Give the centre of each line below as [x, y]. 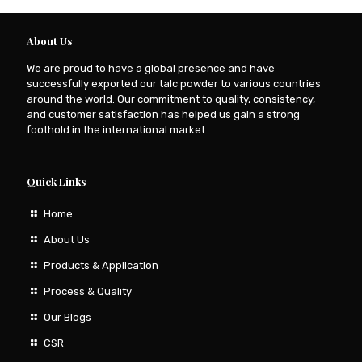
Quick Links [56, 181]
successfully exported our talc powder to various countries [174, 83]
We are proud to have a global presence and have [151, 68]
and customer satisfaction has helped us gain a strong [163, 114]
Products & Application [101, 265]
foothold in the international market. [117, 129]
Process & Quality [88, 291]
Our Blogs [68, 317]
